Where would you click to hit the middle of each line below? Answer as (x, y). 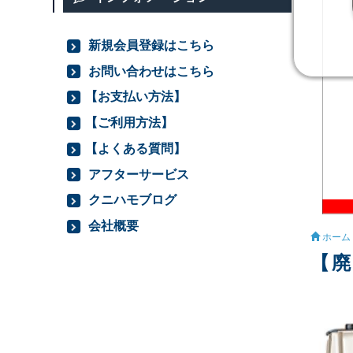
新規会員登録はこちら (150, 45)
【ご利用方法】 (130, 123)
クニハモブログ (131, 200)
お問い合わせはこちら (150, 71)
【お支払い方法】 (136, 97)
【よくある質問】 (136, 148)
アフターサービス (137, 174)
